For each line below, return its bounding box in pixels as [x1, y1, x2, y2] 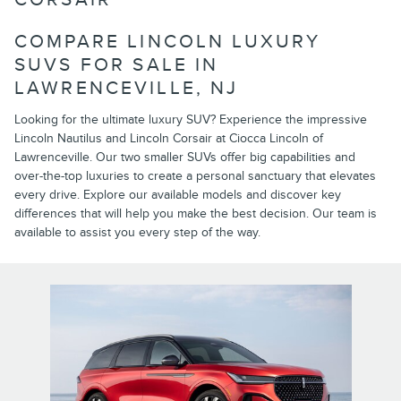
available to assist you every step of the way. [14, 224, 260, 240]
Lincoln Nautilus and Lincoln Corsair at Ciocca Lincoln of [14, 130, 323, 146]
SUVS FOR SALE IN [14, 54, 219, 76]
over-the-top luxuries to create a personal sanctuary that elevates [14, 167, 376, 183]
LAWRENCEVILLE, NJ [14, 77, 239, 99]
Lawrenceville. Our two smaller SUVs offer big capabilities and [14, 149, 355, 165]
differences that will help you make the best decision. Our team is [14, 205, 377, 221]
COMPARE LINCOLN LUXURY [14, 30, 321, 53]
